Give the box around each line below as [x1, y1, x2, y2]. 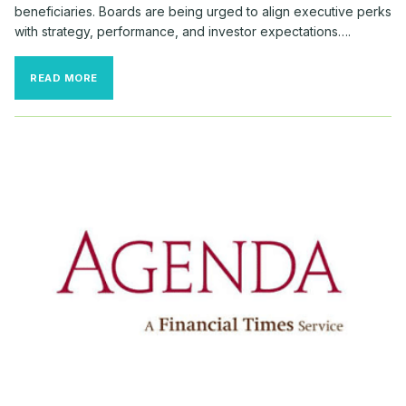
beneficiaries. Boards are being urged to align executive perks [14, 3, 391, 19]
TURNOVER [97, 159, 161, 172]
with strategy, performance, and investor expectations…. [14, 23, 351, 39]
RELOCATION [97, 66, 172, 80]
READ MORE [30, 71, 99, 84]
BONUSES [97, 82, 152, 95]
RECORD [97, 128, 146, 141]
